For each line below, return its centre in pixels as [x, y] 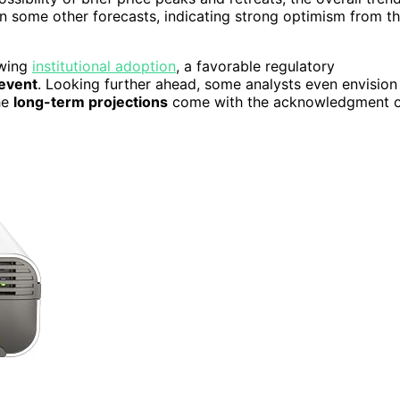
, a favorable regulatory [255, 67]
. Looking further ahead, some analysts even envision [217, 84]
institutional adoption [104, 67]
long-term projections [91, 102]
